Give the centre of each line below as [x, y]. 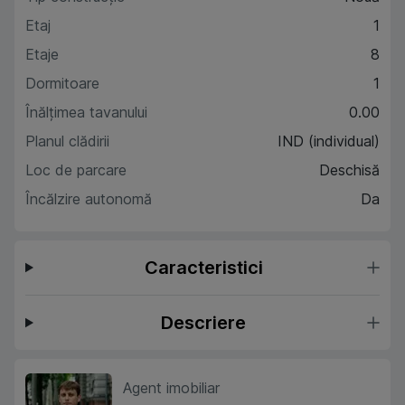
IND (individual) [329, 141]
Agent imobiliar [171, 388]
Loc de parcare [76, 170]
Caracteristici [203, 268]
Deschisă [349, 170]
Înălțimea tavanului [86, 112]
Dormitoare [62, 83]
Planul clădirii [67, 141]
